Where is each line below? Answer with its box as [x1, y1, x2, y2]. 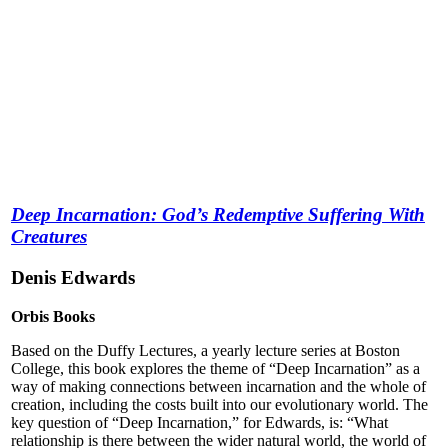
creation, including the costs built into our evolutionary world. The [11, 395, 428, 413]
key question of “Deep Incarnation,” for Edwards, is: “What [11, 413, 388, 431]
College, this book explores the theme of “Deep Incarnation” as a [11, 359, 420, 377]
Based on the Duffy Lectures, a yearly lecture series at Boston [11, 341, 400, 359]
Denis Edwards [11, 266, 135, 288]
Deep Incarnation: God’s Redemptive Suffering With [11, 204, 425, 226]
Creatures [11, 226, 87, 248]
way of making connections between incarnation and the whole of [11, 377, 426, 395]
